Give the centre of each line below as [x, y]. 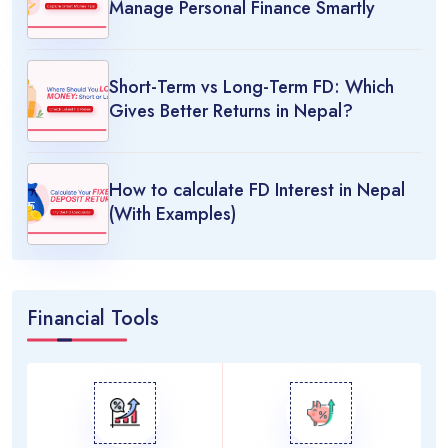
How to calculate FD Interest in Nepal [256, 189]
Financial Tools [92, 318]
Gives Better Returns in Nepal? [230, 110]
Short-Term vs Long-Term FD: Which [251, 86]
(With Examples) [172, 213]
